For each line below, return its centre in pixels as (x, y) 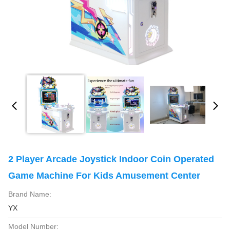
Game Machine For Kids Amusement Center (104, 176)
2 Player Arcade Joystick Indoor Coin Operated (111, 159)
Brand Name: (30, 194)
